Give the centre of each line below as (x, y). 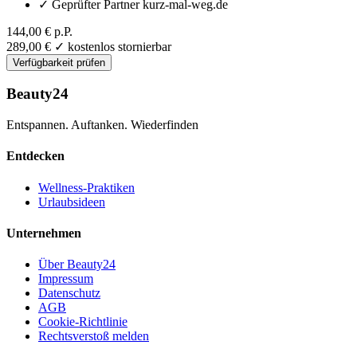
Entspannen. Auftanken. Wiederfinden (102, 125)
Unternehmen (44, 233)
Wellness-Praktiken (86, 187)
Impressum (66, 279)
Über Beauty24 (77, 265)
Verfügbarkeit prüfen (59, 62)
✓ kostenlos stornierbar (113, 46)
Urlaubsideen (72, 202)
